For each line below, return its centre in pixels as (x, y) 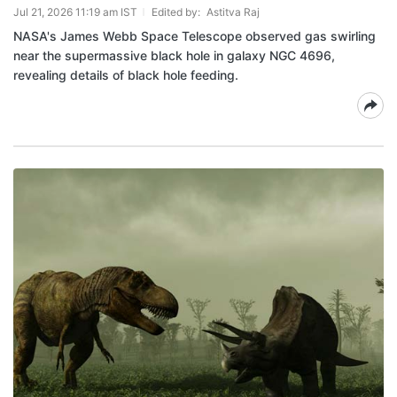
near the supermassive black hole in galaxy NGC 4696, (174, 55)
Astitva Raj (233, 12)
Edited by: (177, 12)
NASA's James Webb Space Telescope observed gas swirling (195, 36)
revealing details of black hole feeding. (126, 75)
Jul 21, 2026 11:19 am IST (75, 12)
